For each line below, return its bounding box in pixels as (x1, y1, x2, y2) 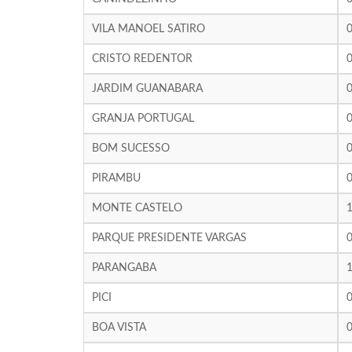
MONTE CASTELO (91, 203, 182, 214)
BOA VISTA (91, 322, 146, 333)
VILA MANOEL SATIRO (91, 24, 205, 35)
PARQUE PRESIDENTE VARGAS (91, 233, 247, 244)
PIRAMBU (91, 173, 141, 184)
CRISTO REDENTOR (91, 53, 192, 64)
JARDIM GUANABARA (91, 83, 203, 94)
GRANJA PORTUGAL (91, 113, 194, 124)
